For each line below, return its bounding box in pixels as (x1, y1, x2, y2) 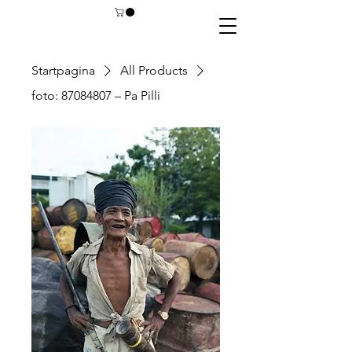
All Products (120, 63, 188, 79)
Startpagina (31, 63, 95, 79)
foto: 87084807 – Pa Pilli (31, 88, 160, 104)
